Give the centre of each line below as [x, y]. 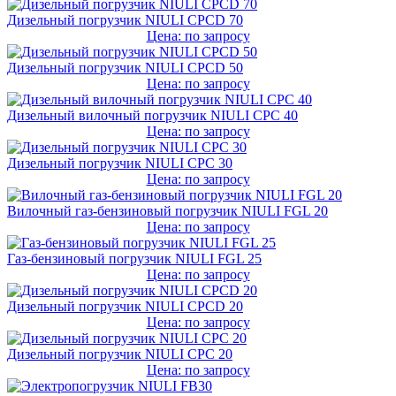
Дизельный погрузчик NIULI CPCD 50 [125, 67]
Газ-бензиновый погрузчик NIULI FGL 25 [134, 258]
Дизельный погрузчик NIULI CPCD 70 [125, 19]
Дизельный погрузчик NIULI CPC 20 [120, 354]
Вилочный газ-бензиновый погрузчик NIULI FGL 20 [168, 210]
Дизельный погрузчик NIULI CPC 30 [120, 163]
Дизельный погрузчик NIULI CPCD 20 [125, 306]
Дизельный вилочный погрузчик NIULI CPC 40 [152, 115]
